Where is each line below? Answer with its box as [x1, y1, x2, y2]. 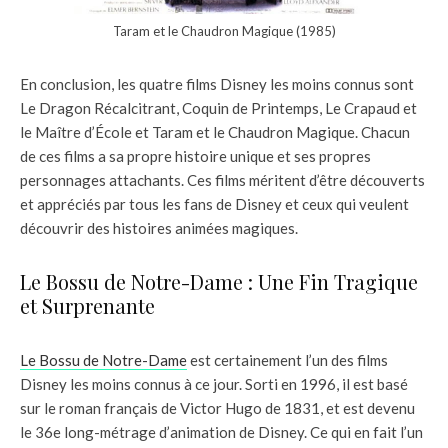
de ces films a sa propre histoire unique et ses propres [20, 146, 371, 165]
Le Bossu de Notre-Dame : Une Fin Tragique [20, 267, 418, 295]
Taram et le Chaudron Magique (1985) [112, 22, 336, 39]
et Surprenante [20, 291, 155, 319]
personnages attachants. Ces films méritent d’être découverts [20, 170, 425, 189]
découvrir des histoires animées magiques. [20, 218, 298, 237]
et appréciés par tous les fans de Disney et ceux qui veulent [20, 194, 409, 213]
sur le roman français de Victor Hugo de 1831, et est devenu [20, 398, 415, 417]
